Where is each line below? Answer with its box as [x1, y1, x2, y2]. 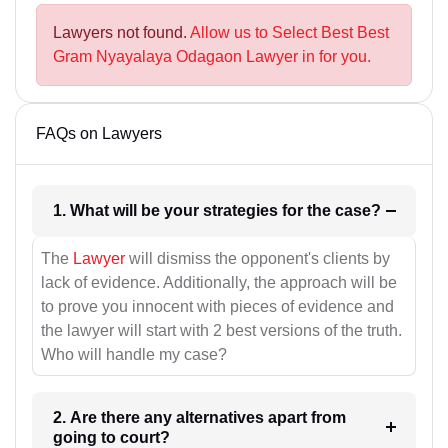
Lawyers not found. [53, 24, 190, 42]
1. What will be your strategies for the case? [334, 202, 381, 220]
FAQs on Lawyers [36, 125, 162, 143]
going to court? [52, 428, 170, 446]
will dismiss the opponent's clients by [125, 249, 390, 267]
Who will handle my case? [41, 345, 227, 363]
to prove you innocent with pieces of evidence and [41, 297, 394, 315]
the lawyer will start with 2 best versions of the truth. [41, 321, 402, 339]
